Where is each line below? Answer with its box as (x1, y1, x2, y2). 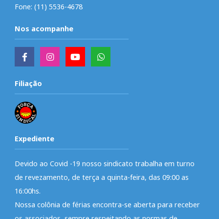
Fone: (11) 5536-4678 (15, 1, 83, 11)
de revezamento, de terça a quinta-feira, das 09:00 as (15, 172, 189, 182)
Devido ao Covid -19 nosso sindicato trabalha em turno (15, 158, 195, 168)
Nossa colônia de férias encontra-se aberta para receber (15, 199, 200, 209)
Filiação (15, 78, 42, 88)
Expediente (15, 133, 54, 143)
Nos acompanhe (15, 23, 73, 33)
